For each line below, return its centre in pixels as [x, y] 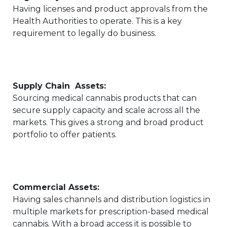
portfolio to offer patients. [65, 135]
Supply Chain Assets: [59, 86]
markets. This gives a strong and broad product [108, 122]
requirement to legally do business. [84, 33]
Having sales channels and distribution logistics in [111, 199]
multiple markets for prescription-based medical [111, 212]
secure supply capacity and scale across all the [106, 110]
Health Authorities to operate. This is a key [97, 21]
